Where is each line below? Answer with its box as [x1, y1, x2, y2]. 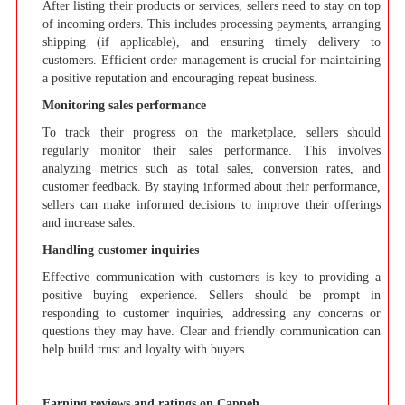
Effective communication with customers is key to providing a [42, 269, 381, 284]
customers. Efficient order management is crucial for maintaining [42, 52, 381, 67]
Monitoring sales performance [42, 98, 206, 112]
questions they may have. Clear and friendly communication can [42, 324, 381, 338]
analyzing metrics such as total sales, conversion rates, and [42, 161, 381, 175]
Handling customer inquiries [42, 242, 199, 257]
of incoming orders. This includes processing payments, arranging [42, 16, 381, 31]
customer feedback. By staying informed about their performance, [42, 179, 381, 193]
